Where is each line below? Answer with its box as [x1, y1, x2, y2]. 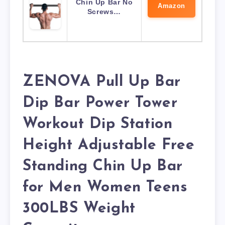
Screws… [87, 8, 122, 16]
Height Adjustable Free [23, 137, 195, 153]
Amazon [158, 2, 185, 10]
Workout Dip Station [23, 116, 173, 132]
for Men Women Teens [23, 179, 188, 195]
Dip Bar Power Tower [23, 95, 178, 111]
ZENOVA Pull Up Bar [23, 74, 181, 90]
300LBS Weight [23, 200, 136, 216]
